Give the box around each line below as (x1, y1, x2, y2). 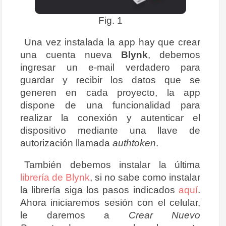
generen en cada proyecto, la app (20, 87, 200, 98)
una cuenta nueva (20, 49, 121, 61)
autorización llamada (20, 137, 112, 149)
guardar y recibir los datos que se (20, 74, 200, 86)
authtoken (112, 137, 156, 149)
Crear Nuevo (128, 209, 200, 221)
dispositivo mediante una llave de (20, 125, 200, 136)
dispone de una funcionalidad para (20, 99, 200, 111)
